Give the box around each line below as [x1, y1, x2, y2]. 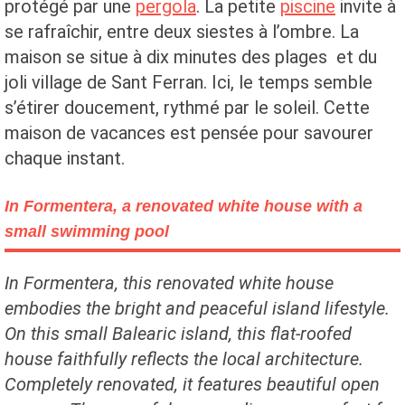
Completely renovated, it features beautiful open [5, 373, 380, 395]
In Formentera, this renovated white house [5, 272, 334, 294]
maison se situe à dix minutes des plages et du [5, 46, 377, 68]
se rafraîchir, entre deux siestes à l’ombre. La [5, 21, 359, 42]
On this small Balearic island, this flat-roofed [5, 323, 352, 344]
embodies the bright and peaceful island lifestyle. [5, 297, 390, 319]
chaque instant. [5, 147, 125, 169]
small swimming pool [5, 222, 169, 240]
